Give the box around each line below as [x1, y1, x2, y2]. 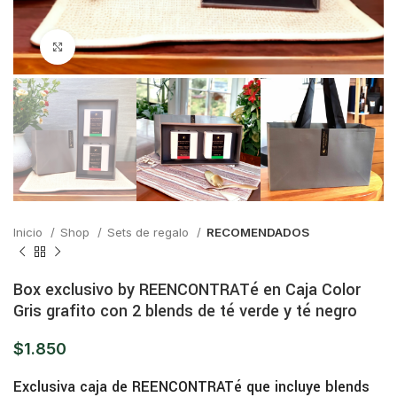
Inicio [13, 225, 46, 240]
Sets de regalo [107, 225, 192, 240]
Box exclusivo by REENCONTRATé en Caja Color [13, 278, 361, 302]
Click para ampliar [75, 40, 180, 54]
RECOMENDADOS [206, 225, 309, 240]
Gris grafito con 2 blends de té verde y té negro [13, 300, 357, 323]
